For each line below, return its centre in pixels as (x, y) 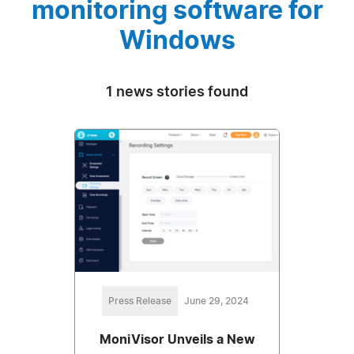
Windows (177, 41)
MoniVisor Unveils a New (177, 340)
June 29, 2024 (217, 301)
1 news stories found (177, 92)
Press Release (140, 301)
